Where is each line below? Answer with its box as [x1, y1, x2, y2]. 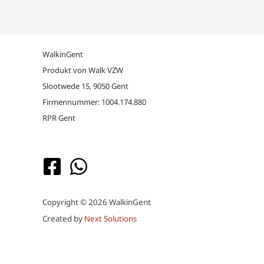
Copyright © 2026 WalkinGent [42, 197, 151, 208]
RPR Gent [42, 112, 75, 123]
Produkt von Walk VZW [42, 64, 123, 75]
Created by [42, 213, 84, 225]
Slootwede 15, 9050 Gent [42, 80, 128, 91]
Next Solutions [84, 213, 137, 225]
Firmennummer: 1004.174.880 [42, 96, 146, 107]
